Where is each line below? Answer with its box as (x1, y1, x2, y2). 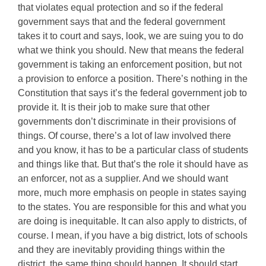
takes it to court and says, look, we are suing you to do (18, 31, 243, 41)
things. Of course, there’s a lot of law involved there (18, 131, 231, 141)
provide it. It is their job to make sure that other (18, 102, 210, 112)
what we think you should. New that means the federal (18, 45, 244, 55)
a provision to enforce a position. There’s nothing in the (18, 74, 248, 84)
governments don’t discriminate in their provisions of (18, 116, 236, 126)
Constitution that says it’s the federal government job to (18, 88, 247, 98)
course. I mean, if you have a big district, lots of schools (18, 230, 248, 240)
